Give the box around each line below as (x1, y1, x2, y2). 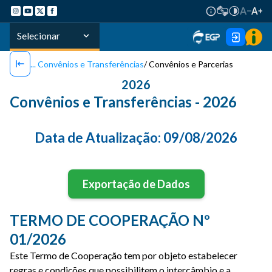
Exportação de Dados (82, 177, 190, 191)
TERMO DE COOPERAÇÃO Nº (10, 211, 210, 229)
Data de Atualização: (35, 129, 163, 146)
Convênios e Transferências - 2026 (10, 93, 237, 110)
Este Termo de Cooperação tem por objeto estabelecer (10, 250, 237, 261)
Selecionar (17, 30, 60, 41)
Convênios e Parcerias (149, 58, 233, 69)
